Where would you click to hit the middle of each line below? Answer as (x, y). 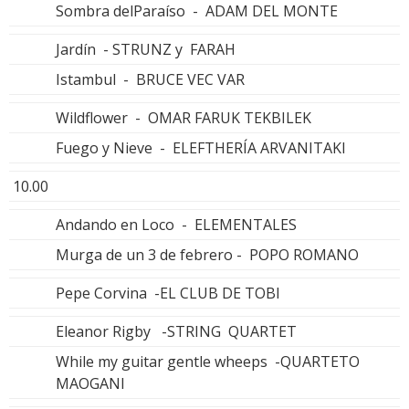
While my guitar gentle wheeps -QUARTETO (210, 361)
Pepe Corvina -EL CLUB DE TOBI (168, 293)
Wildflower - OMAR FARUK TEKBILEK (184, 117)
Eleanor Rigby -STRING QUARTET (176, 331)
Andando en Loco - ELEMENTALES (176, 224)
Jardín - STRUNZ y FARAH (146, 49)
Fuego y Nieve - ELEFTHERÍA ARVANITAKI (201, 147)
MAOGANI (90, 383)
